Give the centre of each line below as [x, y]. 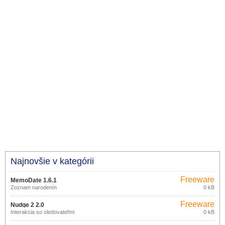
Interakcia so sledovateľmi [42, 212]
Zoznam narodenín [34, 187]
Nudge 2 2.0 [27, 205]
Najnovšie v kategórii [52, 161]
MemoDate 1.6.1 [34, 180]
